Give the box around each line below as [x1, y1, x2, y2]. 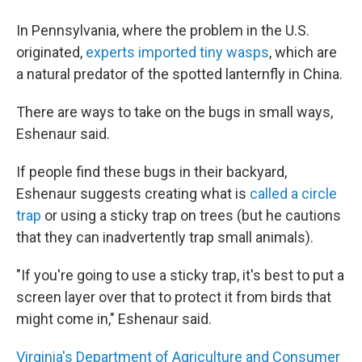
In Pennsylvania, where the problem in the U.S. [16, 22, 309, 39]
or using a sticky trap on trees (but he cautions [41, 207, 341, 224]
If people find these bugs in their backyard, [16, 163, 287, 180]
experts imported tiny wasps [86, 44, 269, 61]
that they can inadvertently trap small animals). [16, 229, 314, 246]
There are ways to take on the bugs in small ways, [16, 103, 333, 120]
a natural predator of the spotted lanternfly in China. [16, 65, 343, 82]
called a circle [250, 185, 337, 202]
